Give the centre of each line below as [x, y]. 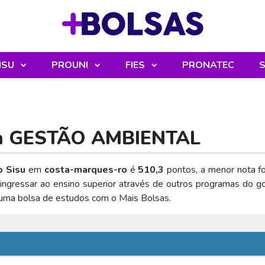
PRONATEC [208, 65]
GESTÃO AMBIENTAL [105, 138]
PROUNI [71, 65]
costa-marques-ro [85, 170]
